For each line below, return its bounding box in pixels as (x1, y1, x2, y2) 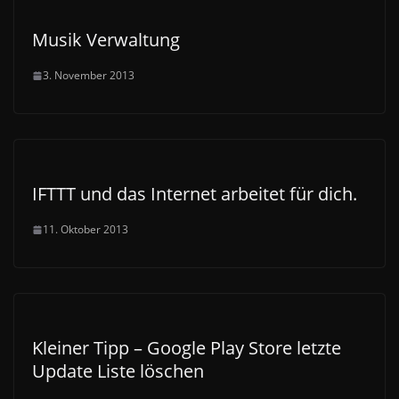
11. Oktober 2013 (43, 222, 128, 238)
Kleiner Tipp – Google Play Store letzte (32, 336, 341, 361)
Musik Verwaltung (32, 28, 180, 53)
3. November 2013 (43, 68, 134, 84)
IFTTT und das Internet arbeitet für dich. (32, 182, 357, 207)
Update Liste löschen (32, 359, 204, 384)
